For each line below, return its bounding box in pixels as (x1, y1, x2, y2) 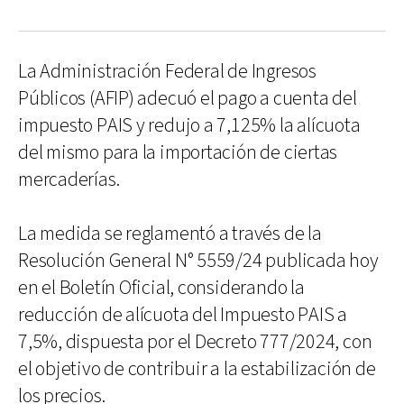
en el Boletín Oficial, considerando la (18, 274, 305, 301)
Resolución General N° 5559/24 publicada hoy (18, 247, 379, 274)
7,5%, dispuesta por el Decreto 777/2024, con (18, 328, 372, 355)
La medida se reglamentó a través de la (18, 220, 322, 247)
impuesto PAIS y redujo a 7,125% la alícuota (18, 112, 361, 139)
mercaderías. (18, 166, 120, 193)
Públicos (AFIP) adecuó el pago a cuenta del (18, 85, 357, 112)
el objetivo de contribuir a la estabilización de (18, 355, 376, 382)
